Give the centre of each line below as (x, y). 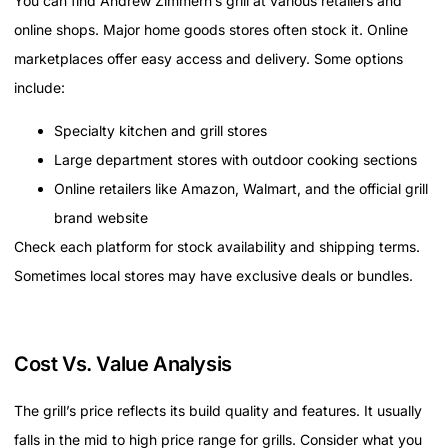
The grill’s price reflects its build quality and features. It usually (218, 411)
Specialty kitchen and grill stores (160, 131)
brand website (101, 218)
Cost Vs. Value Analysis (123, 364)
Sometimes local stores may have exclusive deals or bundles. (213, 276)
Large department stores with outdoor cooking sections (235, 160)
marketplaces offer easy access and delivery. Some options (208, 59)
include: (39, 88)
